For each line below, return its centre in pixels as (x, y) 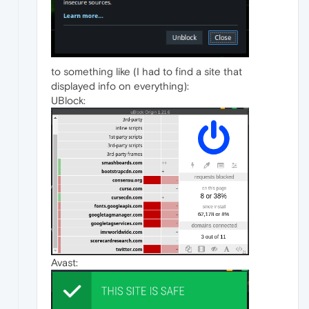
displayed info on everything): (120, 86)
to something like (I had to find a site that (147, 71)
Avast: (64, 262)
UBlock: (68, 100)
